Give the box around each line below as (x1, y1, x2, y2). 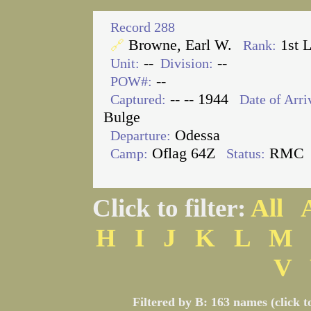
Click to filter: (92, 194, 251, 222)
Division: (160, 56, 213, 71)
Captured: (110, 92, 166, 107)
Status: (226, 146, 265, 161)
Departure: (110, 128, 171, 143)
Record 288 (110, 19, 175, 35)
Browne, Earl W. (124, 36, 236, 53)
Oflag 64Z (148, 144, 219, 162)
